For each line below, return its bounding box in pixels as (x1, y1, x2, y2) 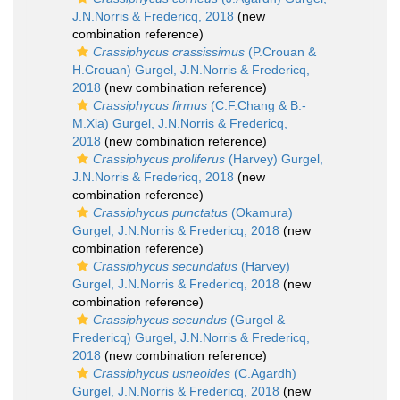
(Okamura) (228, 205, 293, 220)
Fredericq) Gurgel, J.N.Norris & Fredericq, (72, 330, 310, 345)
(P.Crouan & (245, 45, 316, 59)
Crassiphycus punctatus (93, 205, 228, 220)
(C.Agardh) (230, 366, 296, 380)
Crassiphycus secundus (93, 312, 227, 327)
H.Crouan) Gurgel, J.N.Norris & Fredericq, (72, 62, 310, 77)
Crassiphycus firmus (93, 98, 207, 112)
